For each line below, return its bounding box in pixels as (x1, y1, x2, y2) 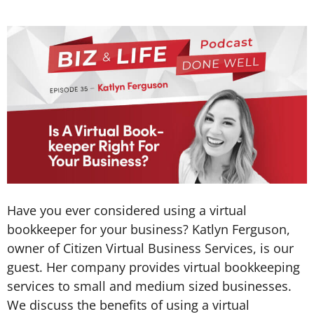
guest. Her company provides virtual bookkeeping (7, 258, 300, 275)
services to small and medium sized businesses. (7, 277, 292, 294)
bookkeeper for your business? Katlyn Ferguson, (7, 220, 290, 238)
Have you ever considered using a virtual (7, 201, 247, 219)
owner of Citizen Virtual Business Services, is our (7, 239, 294, 257)
